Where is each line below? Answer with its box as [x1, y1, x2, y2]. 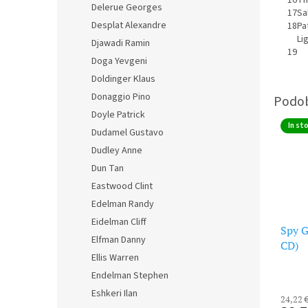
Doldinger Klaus [91, 72, 155, 86]
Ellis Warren [91, 251, 139, 265]
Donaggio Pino [91, 90, 151, 104]
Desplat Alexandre [91, 19, 166, 32]
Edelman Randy [91, 197, 154, 211]
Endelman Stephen [91, 269, 168, 283]
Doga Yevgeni [91, 54, 147, 68]
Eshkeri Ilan [91, 287, 137, 300]
